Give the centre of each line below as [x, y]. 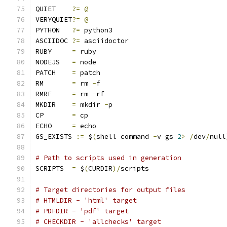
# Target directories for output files [110, 190]
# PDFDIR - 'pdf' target [82, 211]
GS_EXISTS [56, 137]
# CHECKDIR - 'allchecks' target [98, 222]
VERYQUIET [54, 20]
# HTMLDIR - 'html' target [86, 200]
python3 [96, 30]
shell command [125, 137]
